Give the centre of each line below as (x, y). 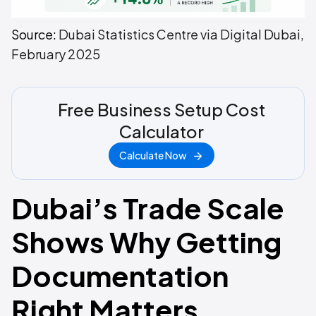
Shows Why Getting (146, 242)
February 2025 (56, 54)
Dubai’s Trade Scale (148, 208)
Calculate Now (153, 156)
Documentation (120, 276)
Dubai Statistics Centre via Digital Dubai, (181, 35)
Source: (35, 35)
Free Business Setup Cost (162, 110)
